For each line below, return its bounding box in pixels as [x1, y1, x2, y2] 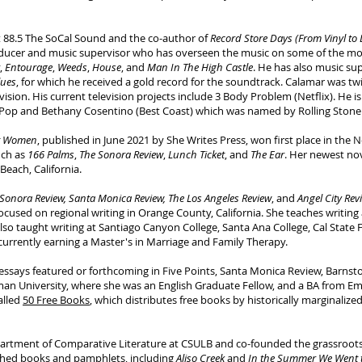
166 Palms [27, 147, 74, 162]
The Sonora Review [79, 147, 163, 162]
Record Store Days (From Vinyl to [210, 31, 357, 45]
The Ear [250, 147, 284, 162]
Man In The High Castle [147, 60, 253, 74]
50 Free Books [23, 293, 90, 307]
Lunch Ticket [168, 147, 225, 162]
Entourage [5, 60, 53, 74]
